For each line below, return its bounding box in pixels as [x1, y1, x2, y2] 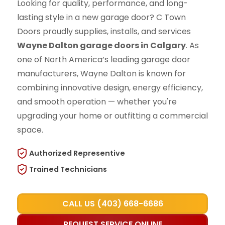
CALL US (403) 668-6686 [62, 198, 163, 210]
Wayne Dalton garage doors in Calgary [17, 40, 186, 52]
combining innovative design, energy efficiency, [17, 82, 203, 94]
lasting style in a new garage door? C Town [17, 12, 186, 24]
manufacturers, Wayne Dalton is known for [17, 68, 186, 80]
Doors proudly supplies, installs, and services [17, 26, 191, 38]
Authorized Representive [29, 148, 125, 159]
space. [17, 124, 43, 136]
